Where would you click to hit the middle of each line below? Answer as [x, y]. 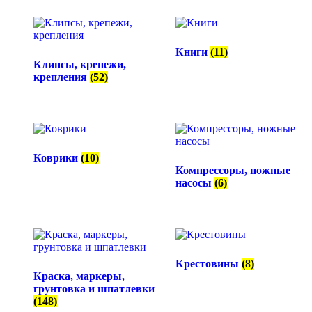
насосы [195, 182]
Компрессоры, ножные [233, 170]
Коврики [57, 157]
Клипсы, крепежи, [80, 64]
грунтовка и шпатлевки [94, 288]
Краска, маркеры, [79, 276]
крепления [62, 77]
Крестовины [208, 263]
